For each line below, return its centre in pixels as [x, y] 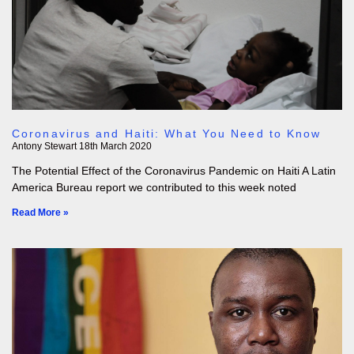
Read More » [40, 213]
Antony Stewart [45, 146]
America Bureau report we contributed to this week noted [154, 187]
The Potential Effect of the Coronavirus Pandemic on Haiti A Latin [174, 171]
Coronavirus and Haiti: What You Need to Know [167, 134]
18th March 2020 [115, 146]
